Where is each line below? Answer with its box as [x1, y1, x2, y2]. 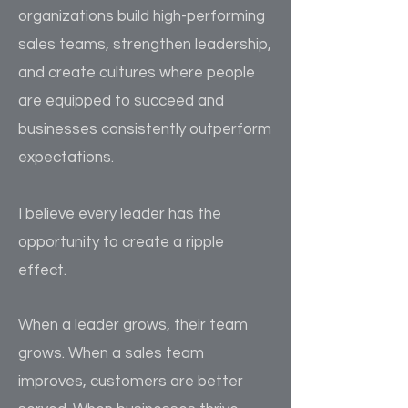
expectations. [18, 149, 114, 166]
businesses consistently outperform [18, 121, 271, 138]
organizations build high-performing [18, 8, 265, 25]
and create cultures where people [18, 65, 255, 81]
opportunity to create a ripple [18, 234, 224, 250]
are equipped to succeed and [18, 93, 224, 109]
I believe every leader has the [18, 206, 221, 222]
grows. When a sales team [18, 345, 204, 362]
